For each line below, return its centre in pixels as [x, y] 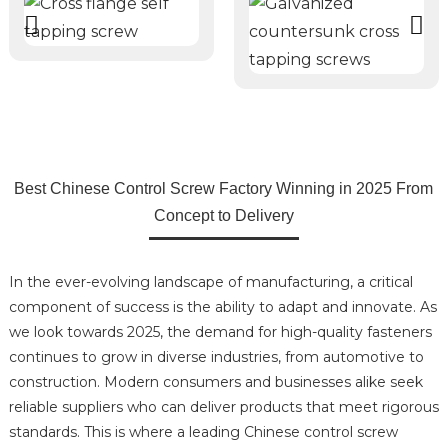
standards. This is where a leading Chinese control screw [203, 432]
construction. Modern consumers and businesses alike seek [215, 382]
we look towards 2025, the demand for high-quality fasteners [220, 332]
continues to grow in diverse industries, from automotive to [216, 357]
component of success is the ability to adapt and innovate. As [222, 307]
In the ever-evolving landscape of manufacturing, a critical [210, 282]
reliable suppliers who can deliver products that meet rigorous [223, 407]
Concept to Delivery [223, 216]
